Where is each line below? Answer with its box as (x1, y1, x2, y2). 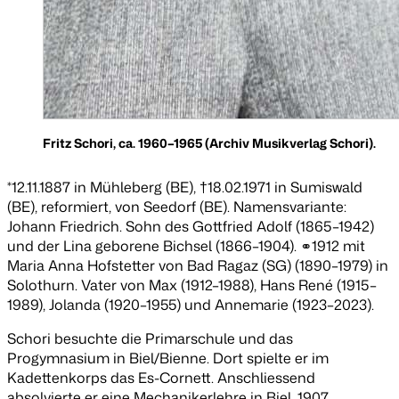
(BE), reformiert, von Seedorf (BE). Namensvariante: (7, 196, 346, 216)
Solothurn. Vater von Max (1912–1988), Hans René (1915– (7, 274, 377, 295)
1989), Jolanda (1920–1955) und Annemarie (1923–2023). (7, 294, 374, 314)
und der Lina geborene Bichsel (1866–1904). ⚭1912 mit (7, 235, 365, 256)
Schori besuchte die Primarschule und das (7, 328, 293, 348)
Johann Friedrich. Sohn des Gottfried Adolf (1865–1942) (7, 216, 374, 236)
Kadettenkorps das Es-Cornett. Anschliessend (7, 367, 315, 387)
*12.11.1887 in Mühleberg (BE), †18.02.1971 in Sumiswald (7, 176, 362, 197)
